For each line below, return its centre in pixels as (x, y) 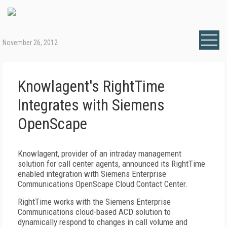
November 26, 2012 (30, 43)
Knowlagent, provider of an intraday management (100, 154)
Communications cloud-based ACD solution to (94, 212)
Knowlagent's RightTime (91, 86)
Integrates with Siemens (91, 105)
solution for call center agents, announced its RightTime (111, 164)
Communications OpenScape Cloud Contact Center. (103, 184)
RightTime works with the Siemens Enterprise (94, 202)
